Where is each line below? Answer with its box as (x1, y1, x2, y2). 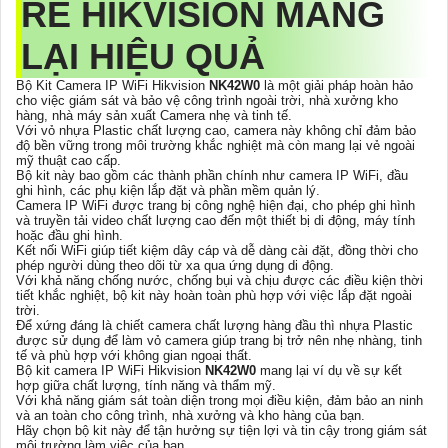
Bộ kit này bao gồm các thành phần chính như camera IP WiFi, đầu (16, 168, 408, 184)
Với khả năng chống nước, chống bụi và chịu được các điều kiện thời (16, 273, 423, 289)
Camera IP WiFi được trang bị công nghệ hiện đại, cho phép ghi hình (16, 198, 415, 214)
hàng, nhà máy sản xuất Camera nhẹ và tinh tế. (16, 108, 292, 124)
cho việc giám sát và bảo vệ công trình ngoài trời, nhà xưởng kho (16, 93, 398, 109)
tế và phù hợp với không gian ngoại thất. (16, 348, 252, 364)
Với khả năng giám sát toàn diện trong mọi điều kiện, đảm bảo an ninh (16, 393, 423, 409)
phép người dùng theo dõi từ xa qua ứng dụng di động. (16, 258, 334, 274)
